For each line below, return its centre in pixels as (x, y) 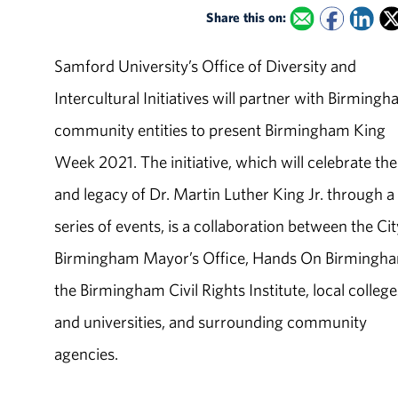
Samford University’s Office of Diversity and (206, 66)
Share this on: (246, 17)
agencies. (87, 354)
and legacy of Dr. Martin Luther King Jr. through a (225, 194)
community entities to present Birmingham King (220, 130)
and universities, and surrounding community (211, 322)
